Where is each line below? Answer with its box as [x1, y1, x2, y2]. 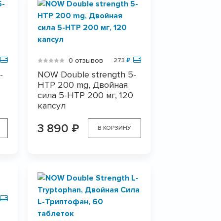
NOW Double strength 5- [37, 69, 136, 80]
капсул [37, 100, 66, 111]
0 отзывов [68, 56, 103, 65]
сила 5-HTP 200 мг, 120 [37, 90, 133, 101]
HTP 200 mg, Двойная [37, 79, 128, 90]
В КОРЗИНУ [97, 124, 131, 132]
